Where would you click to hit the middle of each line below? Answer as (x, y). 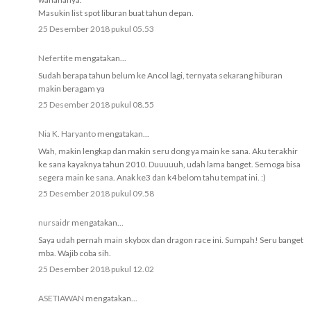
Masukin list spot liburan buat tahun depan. (116, 13)
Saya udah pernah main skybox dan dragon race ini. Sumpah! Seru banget (171, 240)
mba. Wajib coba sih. (75, 253)
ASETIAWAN (61, 299)
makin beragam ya (72, 89)
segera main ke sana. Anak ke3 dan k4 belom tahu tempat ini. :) (152, 178)
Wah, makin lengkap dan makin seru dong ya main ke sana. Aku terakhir (168, 151)
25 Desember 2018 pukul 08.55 (96, 105)
